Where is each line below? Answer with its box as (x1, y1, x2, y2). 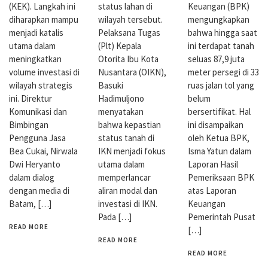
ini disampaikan (187, 119, 243, 131)
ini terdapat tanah (187, 40, 254, 52)
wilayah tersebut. (98, 13, 163, 25)
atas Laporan (187, 185, 236, 197)
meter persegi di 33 (187, 66, 259, 78)
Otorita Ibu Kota (98, 53, 159, 65)
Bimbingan (9, 119, 48, 131)
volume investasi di (9, 66, 80, 78)
